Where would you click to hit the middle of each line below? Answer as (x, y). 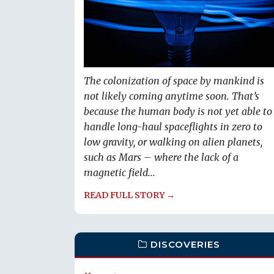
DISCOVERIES (186, 244)
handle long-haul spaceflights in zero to (173, 127)
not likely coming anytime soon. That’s (172, 96)
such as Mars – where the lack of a (161, 157)
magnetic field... (120, 173)
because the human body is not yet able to (178, 112)
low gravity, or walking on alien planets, (173, 142)
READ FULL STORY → (129, 195)
